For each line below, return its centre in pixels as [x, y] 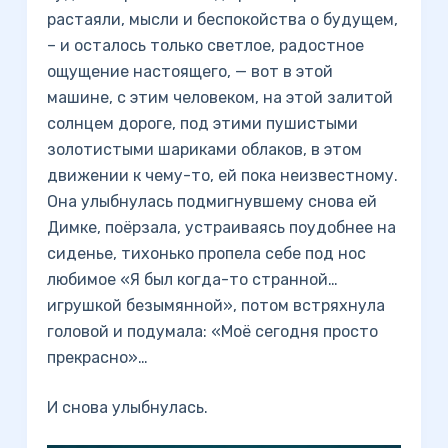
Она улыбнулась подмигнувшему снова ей [211, 201]
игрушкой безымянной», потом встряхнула [215, 305]
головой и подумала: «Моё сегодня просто [212, 331]
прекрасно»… [97, 357]
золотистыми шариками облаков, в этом [204, 149]
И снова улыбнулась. [127, 407]
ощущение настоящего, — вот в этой [189, 71]
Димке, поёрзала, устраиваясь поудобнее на [221, 227]
